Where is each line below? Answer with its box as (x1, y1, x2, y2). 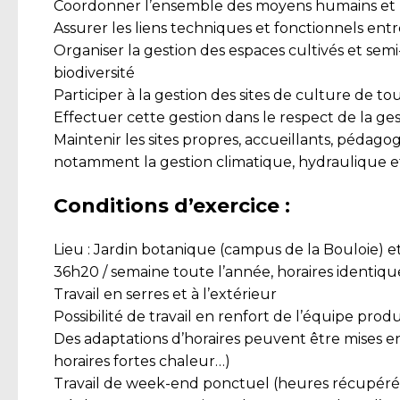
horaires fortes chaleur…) (54, 353, 230, 371)
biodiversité (54, 64, 135, 82)
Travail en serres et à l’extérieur (54, 286, 277, 304)
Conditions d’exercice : (54, 194, 290, 219)
